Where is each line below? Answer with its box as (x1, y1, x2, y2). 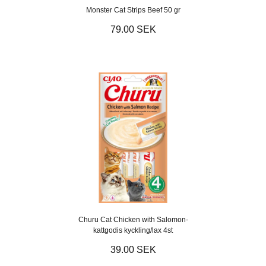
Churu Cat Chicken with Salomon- (78, 215, 188, 224)
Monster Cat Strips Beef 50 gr (85, 5, 180, 14)
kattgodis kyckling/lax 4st (93, 226, 173, 235)
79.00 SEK (110, 24, 156, 34)
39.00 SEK (110, 244, 156, 255)
